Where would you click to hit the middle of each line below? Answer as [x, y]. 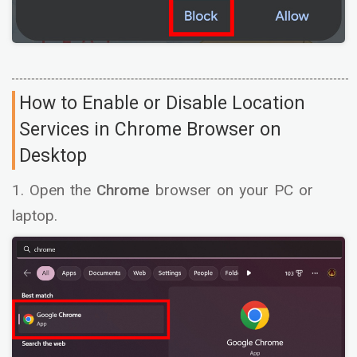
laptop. [35, 216]
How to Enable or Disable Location [162, 103]
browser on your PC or [234, 190]
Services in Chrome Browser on [150, 129]
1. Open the [51, 190]
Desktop [53, 156]
